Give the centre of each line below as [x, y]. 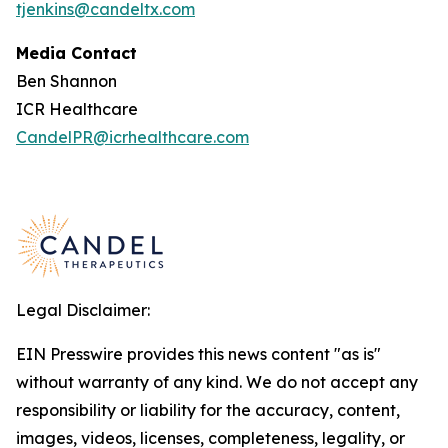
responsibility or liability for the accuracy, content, [208, 410]
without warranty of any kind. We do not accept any [217, 382]
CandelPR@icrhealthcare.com [132, 137]
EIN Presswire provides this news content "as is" [198, 354]
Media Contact [76, 53]
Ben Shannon [66, 81]
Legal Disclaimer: [83, 310]
